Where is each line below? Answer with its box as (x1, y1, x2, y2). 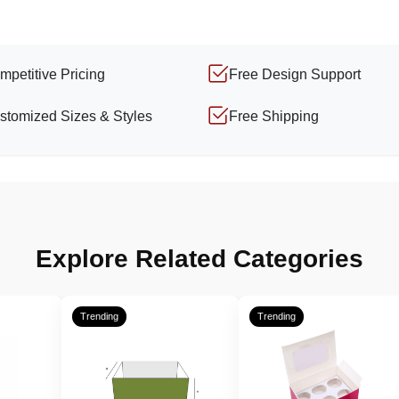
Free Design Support (228, 66, 361, 82)
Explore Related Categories (36, 245, 363, 273)
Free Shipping (228, 108, 319, 124)
